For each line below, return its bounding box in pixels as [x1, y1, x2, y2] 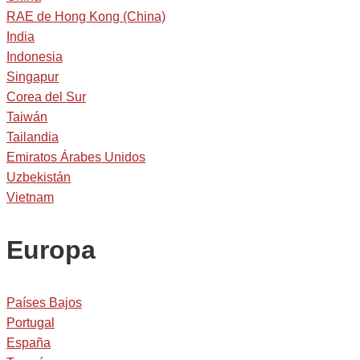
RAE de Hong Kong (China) [6, 9, 166, 23]
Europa [6, 235, 96, 264]
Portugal [6, 315, 55, 329]
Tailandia [6, 129, 59, 144]
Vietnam [6, 190, 54, 204]
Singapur [6, 69, 59, 84]
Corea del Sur [6, 89, 86, 104]
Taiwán [6, 109, 47, 124]
